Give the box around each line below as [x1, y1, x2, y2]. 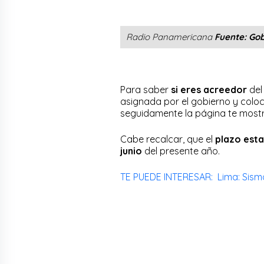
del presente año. [142, 144, 222, 157]
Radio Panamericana [126, 31, 214, 42]
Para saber [120, 83, 169, 95]
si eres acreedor [169, 83, 249, 95]
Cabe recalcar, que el [120, 133, 215, 145]
